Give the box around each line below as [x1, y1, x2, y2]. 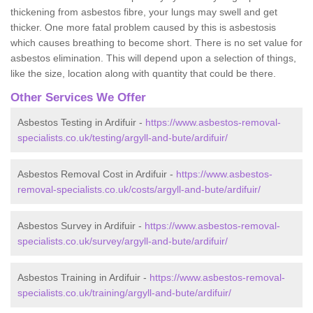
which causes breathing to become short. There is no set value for [10, 36, 303, 48]
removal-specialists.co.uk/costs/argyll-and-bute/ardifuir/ [17, 183, 261, 195]
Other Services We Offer [10, 90, 146, 104]
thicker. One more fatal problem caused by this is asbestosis [10, 21, 276, 33]
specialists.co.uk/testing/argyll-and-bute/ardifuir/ [17, 131, 228, 143]
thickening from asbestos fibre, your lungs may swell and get [10, 6, 277, 17]
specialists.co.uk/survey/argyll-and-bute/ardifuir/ [17, 235, 228, 247]
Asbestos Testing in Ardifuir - [17, 116, 145, 128]
